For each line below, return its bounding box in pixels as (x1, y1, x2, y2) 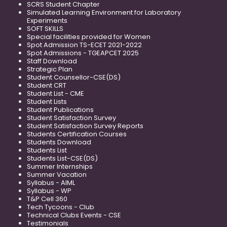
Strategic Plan (27, 64, 72, 74)
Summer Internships (27, 162, 93, 172)
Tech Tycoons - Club (27, 202, 94, 212)
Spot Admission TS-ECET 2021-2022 (27, 40, 142, 50)
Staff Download (27, 56, 77, 66)
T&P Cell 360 (27, 194, 67, 204)
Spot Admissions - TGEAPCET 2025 (27, 48, 139, 58)
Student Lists (27, 97, 67, 107)
